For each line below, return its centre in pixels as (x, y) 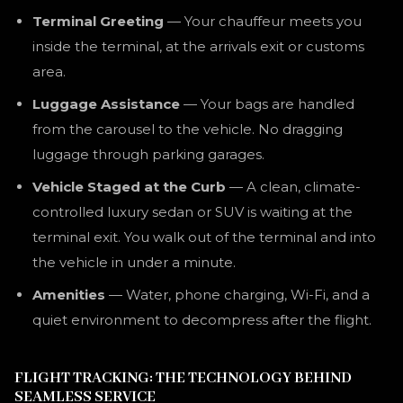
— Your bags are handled (267, 104)
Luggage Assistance (106, 104)
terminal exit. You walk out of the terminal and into (204, 237)
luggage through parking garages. (148, 154)
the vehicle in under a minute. (134, 262)
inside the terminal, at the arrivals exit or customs (198, 46)
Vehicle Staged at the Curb (129, 187)
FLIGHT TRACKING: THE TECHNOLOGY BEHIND (183, 378)
